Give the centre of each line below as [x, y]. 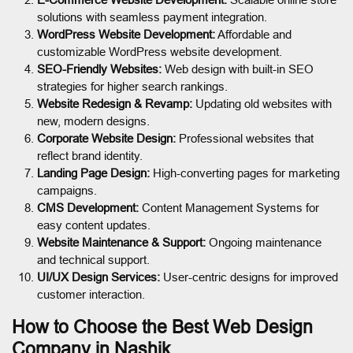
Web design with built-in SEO [238, 69]
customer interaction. [91, 294]
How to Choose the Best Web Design [162, 327]
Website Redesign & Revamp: [115, 103]
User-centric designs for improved [249, 277]
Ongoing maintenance [264, 242]
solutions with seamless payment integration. [152, 17]
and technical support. [93, 259]
